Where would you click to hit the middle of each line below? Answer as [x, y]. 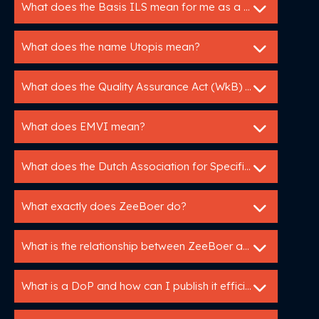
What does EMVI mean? [83, 126]
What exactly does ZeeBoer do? [104, 206]
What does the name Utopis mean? [111, 47]
